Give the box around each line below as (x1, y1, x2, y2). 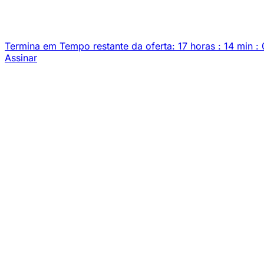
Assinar (5, 52, 37, 64)
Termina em (5, 40, 57, 52)
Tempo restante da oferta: (60, 40, 175, 52)
